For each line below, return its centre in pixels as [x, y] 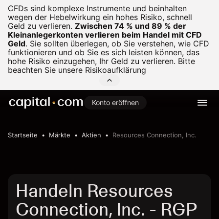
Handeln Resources [94, 191]
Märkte [60, 135]
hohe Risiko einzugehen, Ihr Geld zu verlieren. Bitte [101, 61]
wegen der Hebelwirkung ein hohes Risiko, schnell [100, 17]
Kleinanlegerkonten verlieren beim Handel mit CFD [105, 35]
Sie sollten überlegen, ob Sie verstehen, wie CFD [118, 44]
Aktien [91, 135]
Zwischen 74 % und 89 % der [131, 26]
